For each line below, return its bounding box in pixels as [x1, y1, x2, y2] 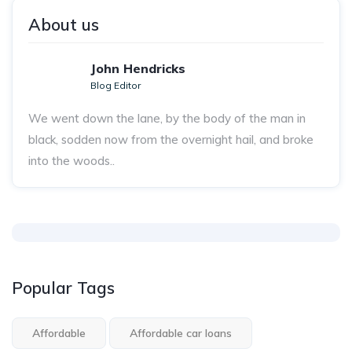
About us [28, 13, 99, 35]
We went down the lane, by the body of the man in [28, 110, 306, 126]
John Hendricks [90, 60, 185, 76]
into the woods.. [28, 152, 115, 168]
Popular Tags [12, 277, 115, 298]
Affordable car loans [130, 325, 232, 340]
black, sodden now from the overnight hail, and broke [28, 131, 313, 147]
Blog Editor [90, 79, 141, 91]
